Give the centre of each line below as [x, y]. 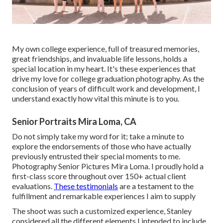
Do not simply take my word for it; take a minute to [98, 136]
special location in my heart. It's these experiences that [104, 68]
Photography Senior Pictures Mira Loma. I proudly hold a [108, 166]
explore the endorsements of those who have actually [102, 146]
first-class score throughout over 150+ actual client [99, 176]
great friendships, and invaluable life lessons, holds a [100, 58]
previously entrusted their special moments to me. [96, 156]
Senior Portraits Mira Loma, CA [74, 121]
